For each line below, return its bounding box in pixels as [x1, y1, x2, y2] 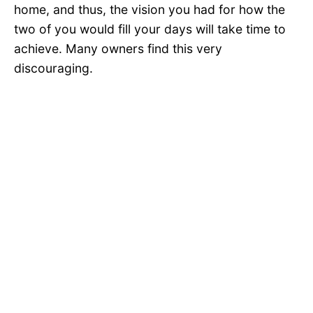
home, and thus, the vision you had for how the [14, 2, 285, 17]
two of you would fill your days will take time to [14, 22, 286, 37]
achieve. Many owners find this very [14, 41, 222, 57]
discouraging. [14, 61, 93, 76]
